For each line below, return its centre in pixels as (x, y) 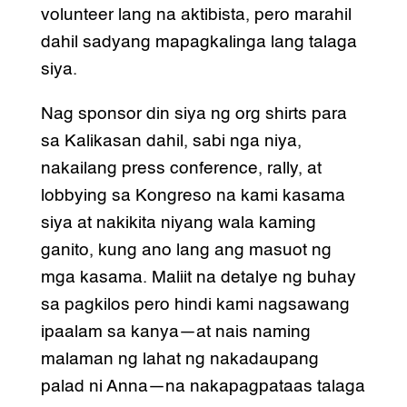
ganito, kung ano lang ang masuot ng (186, 251)
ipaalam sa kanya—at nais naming (175, 333)
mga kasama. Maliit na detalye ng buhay (198, 278)
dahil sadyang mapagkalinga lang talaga (199, 43)
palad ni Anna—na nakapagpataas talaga (203, 387)
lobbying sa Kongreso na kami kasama (193, 196)
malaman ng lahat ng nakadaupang (179, 360)
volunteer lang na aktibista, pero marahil (196, 15)
